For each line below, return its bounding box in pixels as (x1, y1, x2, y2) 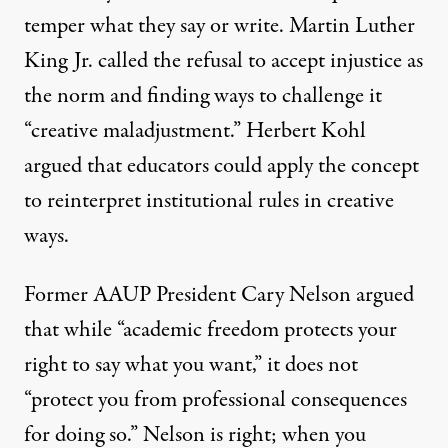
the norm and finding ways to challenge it (24, 79, 382, 112)
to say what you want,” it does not (67, 348, 358, 381)
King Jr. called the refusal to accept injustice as (24, 44, 423, 77)
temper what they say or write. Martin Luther (24, 9, 415, 42)
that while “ (24, 313, 123, 346)
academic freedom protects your (123, 313, 397, 346)
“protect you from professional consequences (24, 383, 407, 416)
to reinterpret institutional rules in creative (24, 184, 394, 217)
